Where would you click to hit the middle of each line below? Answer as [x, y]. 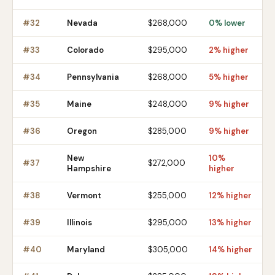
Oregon [82, 131]
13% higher [230, 223]
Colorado [85, 50]
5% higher [229, 77]
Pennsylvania [93, 77]
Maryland [86, 250]
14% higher [230, 250]
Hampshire [89, 168]
